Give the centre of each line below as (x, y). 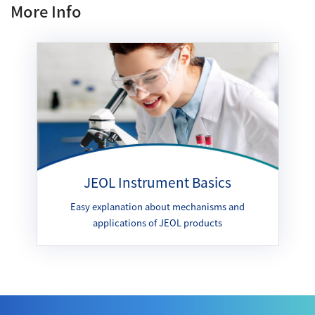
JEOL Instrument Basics (157, 182)
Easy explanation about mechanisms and (157, 207)
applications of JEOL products (157, 223)
